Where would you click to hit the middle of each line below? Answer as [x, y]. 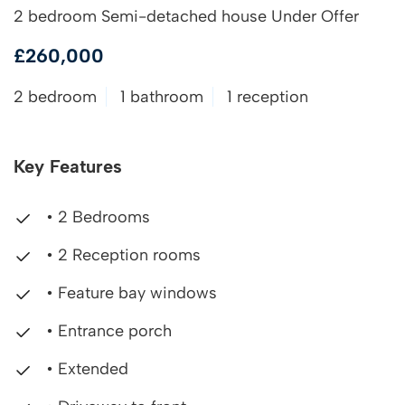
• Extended [85, 369]
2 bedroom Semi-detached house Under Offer [186, 16]
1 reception [268, 97]
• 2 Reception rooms [121, 255]
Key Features [68, 166]
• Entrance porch [107, 331]
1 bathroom [162, 97]
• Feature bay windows [129, 293]
